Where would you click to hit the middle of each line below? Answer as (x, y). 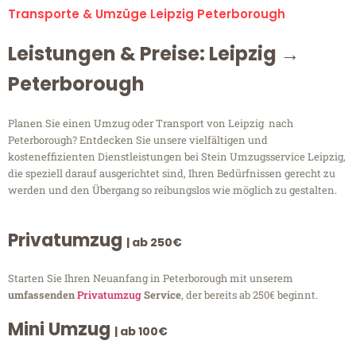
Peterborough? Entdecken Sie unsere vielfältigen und (138, 140)
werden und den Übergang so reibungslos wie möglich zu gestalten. (172, 190)
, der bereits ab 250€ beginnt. (250, 295)
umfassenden (43, 295)
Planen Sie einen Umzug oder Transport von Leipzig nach (151, 124)
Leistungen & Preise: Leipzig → (154, 54)
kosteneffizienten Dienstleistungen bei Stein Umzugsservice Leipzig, (177, 157)
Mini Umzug (61, 330)
